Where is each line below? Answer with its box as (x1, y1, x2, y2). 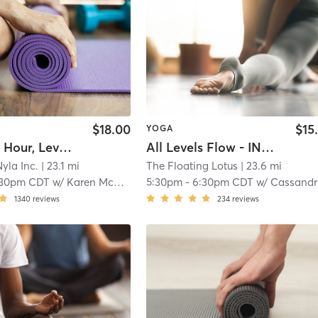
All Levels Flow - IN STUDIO (261, 138, 275, 155)
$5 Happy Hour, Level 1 (59, 138, 72, 155)
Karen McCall (67, 175, 114, 189)
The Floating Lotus (146, 158, 238, 172)
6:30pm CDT (192, 175, 254, 189)
